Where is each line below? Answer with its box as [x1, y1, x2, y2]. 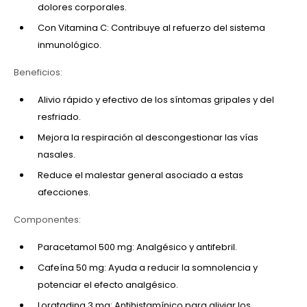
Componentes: [14, 212, 81, 226]
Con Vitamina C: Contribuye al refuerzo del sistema [38, 21, 265, 34]
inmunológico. [38, 38, 101, 51]
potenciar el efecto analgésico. [38, 278, 178, 291]
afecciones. [38, 185, 90, 199]
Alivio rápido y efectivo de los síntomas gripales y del [38, 93, 274, 106]
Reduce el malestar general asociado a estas [38, 168, 243, 182]
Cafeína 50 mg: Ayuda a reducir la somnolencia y [38, 260, 258, 274]
